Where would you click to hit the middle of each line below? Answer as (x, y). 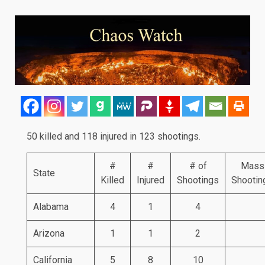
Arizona (49, 233)
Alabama (51, 206)
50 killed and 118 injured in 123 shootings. (114, 136)
